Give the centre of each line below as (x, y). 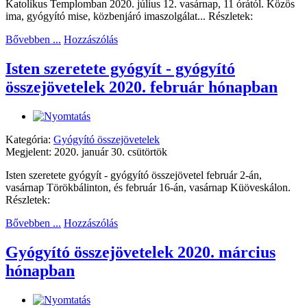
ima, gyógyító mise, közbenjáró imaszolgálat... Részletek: (129, 16)
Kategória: (29, 140)
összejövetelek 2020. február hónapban (142, 87)
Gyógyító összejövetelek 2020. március (140, 252)
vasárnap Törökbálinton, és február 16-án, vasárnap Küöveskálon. (148, 188)
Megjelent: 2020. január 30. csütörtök (86, 152)
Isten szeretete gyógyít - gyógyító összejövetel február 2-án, (134, 175)
